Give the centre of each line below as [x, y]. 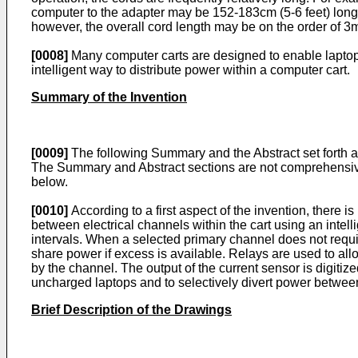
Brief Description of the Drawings [131, 310]
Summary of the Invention [109, 97]
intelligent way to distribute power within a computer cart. [191, 70]
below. [50, 182]
